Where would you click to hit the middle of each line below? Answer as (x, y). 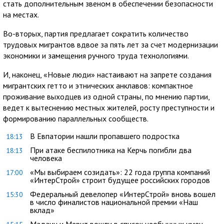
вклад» (42, 210)
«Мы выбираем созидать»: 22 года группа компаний (120, 172)
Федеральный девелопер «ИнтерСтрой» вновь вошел (123, 194)
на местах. (21, 14)
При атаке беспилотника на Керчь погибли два (111, 150)
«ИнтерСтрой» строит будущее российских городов (120, 180)
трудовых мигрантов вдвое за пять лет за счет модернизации (110, 44)
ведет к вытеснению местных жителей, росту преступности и (109, 107)
